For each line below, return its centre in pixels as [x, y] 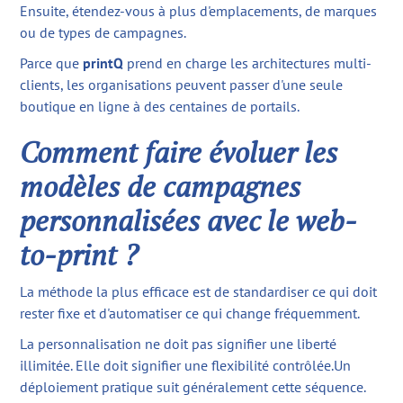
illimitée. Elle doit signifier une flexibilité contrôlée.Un [186, 366]
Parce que [52, 63]
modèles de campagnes [161, 187]
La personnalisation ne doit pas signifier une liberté [179, 344]
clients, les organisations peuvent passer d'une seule [182, 85]
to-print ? [80, 255]
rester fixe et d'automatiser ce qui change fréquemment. [190, 313]
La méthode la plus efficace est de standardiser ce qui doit [199, 292]
